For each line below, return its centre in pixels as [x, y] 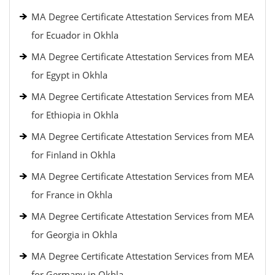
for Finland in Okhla [73, 155]
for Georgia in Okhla [74, 234]
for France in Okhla [72, 195]
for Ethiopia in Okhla [75, 115]
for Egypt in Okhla [69, 75]
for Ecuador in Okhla [75, 35]
